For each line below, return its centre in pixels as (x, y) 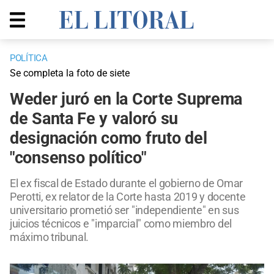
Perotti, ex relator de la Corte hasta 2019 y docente (128, 197)
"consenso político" (78, 158)
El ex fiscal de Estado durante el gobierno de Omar (127, 183)
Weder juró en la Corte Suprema (126, 99)
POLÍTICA (29, 58)
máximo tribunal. (50, 237)
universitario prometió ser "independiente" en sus (124, 210)
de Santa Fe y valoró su (94, 119)
